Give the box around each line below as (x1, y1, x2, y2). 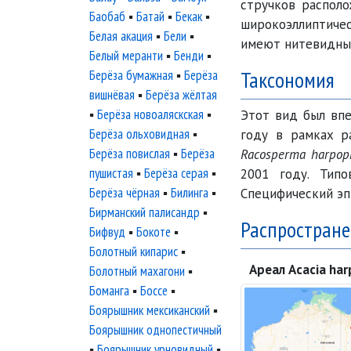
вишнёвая (89, 86, 135, 103)
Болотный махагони (89, 262, 185, 280)
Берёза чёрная (89, 184, 160, 201)
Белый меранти (89, 47, 163, 64)
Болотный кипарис (89, 243, 178, 260)
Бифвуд (89, 223, 125, 241)
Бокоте (136, 223, 171, 241)
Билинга (171, 184, 208, 201)
